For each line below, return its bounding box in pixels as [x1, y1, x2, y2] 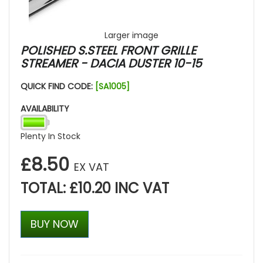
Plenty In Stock [21, 130, 80, 143]
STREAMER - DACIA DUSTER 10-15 [21, 55, 202, 72]
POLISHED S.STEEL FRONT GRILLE [21, 42, 196, 59]
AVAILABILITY [21, 103, 69, 115]
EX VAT [74, 160, 109, 175]
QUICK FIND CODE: [21, 80, 95, 93]
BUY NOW [31, 217, 79, 232]
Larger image [104, 29, 159, 42]
